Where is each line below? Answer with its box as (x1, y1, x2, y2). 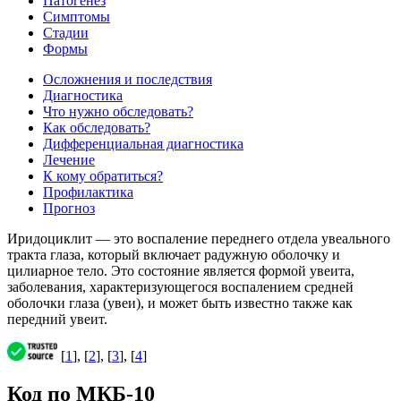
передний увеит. (7, 311, 107, 328)
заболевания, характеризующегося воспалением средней (7, 279, 354, 295)
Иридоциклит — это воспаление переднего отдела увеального (7, 231, 390, 247)
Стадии (43, 25, 89, 41)
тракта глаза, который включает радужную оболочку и (7, 247, 340, 263)
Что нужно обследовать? (43, 104, 193, 120)
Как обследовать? (43, 120, 150, 136)
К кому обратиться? (43, 168, 163, 184)
